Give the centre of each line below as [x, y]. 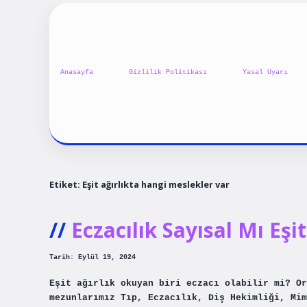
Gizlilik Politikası [168, 73]
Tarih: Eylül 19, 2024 [93, 258]
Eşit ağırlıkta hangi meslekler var [156, 184]
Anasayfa [77, 73]
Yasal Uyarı [265, 73]
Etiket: [66, 184]
